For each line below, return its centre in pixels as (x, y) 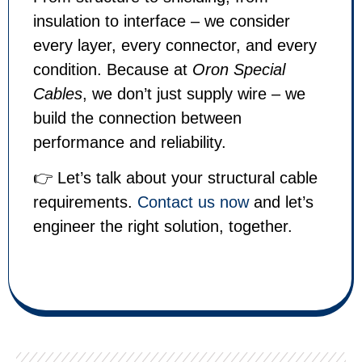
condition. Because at (113, 69)
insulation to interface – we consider (162, 21)
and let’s (281, 202)
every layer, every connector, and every (175, 45)
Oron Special (239, 69)
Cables (58, 93)
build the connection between (137, 118)
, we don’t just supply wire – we (194, 93)
